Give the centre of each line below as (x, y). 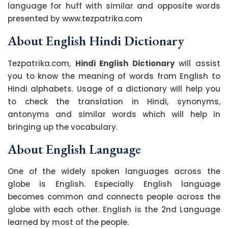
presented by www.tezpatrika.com (75, 18)
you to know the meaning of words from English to (114, 76)
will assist (197, 63)
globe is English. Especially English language (114, 184)
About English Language (74, 149)
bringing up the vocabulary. (63, 127)
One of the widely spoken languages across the (114, 171)
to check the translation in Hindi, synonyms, (114, 101)
